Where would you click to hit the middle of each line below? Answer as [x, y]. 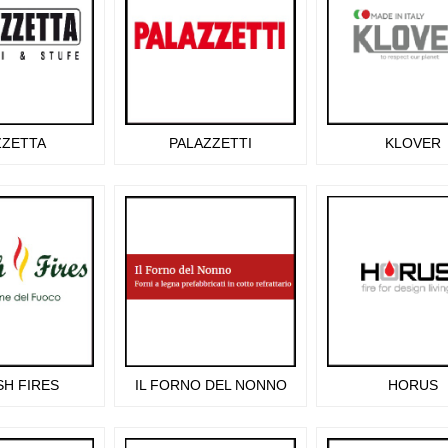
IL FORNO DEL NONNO [210, 385]
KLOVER [412, 143]
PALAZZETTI [210, 143]
